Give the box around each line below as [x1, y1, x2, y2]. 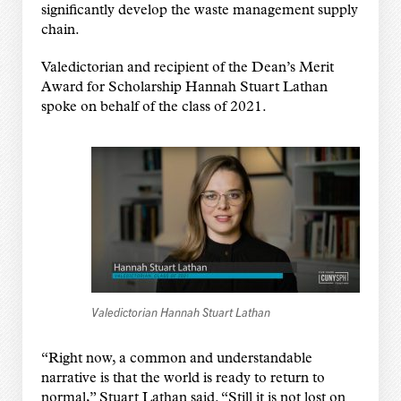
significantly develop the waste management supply [40, 4, 358, 19]
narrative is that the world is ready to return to [40, 371, 325, 386]
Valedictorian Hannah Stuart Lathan [91, 303, 271, 320]
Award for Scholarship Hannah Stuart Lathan [40, 81, 328, 96]
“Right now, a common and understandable [40, 351, 312, 366]
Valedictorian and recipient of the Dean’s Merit [40, 61, 334, 76]
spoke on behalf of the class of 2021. [40, 100, 267, 115]
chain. [40, 23, 80, 38]
